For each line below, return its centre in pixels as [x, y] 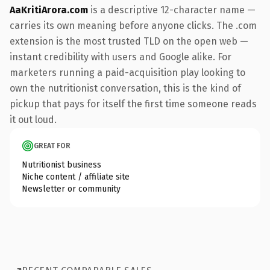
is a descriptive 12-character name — [172, 10]
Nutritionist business [61, 165]
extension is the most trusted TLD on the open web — [129, 41]
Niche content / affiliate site [76, 177]
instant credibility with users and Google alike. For [121, 57]
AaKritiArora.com [49, 10]
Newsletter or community [71, 189]
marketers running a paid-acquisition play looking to [127, 72]
